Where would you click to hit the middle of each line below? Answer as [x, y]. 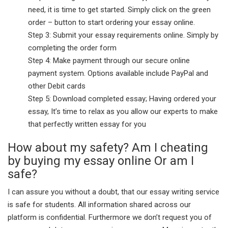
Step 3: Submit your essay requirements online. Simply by [123, 35]
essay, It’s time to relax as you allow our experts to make [123, 111]
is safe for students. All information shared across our [99, 204]
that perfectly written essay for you [87, 124]
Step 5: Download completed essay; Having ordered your [122, 98]
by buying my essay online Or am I [101, 161]
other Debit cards [57, 86]
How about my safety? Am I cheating [108, 147]
